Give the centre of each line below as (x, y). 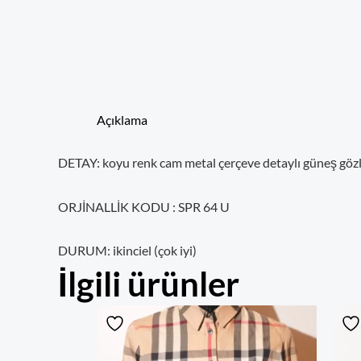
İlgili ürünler (149, 284)
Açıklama (122, 119)
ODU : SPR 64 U (185, 206)
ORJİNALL (87, 206)
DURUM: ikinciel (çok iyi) (127, 251)
